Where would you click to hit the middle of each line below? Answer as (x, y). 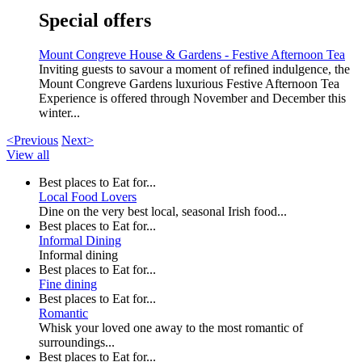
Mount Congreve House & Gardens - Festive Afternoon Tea (192, 54)
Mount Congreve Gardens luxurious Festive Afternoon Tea (189, 83)
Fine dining (68, 284)
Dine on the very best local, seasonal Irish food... (163, 211)
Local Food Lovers (88, 196)
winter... (59, 112)
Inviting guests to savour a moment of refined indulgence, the (194, 69)
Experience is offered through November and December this (192, 98)
